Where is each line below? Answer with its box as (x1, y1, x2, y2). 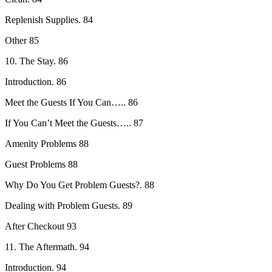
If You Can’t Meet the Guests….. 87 (5, 117, 143, 128)
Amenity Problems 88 (5, 138, 89, 149)
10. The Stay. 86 (5, 55, 68, 66)
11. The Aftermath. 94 (5, 241, 89, 252)
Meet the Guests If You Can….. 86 (5, 97, 138, 107)
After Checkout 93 (5, 220, 76, 231)
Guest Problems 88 (5, 158, 78, 169)
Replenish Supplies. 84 (5, 14, 93, 25)
